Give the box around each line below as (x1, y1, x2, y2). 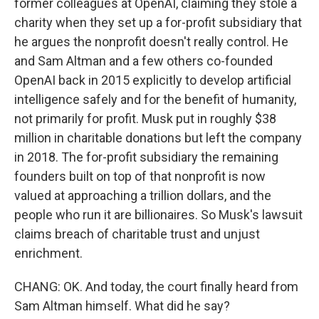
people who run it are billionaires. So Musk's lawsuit (14, 207, 303, 222)
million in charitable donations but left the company (14, 130, 302, 145)
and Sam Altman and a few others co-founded (14, 53, 273, 68)
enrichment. (14, 246, 83, 261)
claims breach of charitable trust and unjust (14, 226, 260, 241)
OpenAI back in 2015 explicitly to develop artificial (14, 73, 291, 88)
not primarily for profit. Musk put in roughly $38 (14, 111, 276, 126)
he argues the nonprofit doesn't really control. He (14, 34, 288, 49)
